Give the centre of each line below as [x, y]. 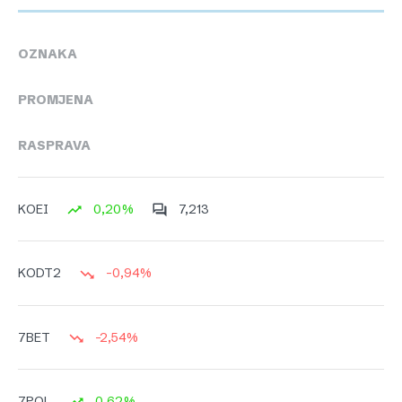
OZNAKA [48, 54]
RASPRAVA [54, 146]
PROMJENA [56, 100]
